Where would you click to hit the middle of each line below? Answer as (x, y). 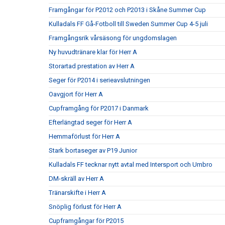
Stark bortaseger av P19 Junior (93, 150)
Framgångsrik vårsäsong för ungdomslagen (113, 38)
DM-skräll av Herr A (76, 179)
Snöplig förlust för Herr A (85, 207)
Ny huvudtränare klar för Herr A (93, 52)
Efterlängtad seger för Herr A (90, 122)
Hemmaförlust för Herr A (84, 136)
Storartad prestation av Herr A (92, 66)
